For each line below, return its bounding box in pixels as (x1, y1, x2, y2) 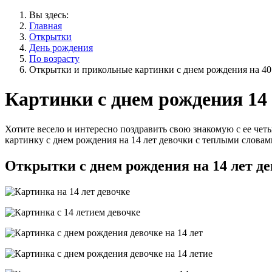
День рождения (29, 42, 93, 53)
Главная (29, 21, 62, 31)
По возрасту (29, 53, 80, 64)
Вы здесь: (29, 10, 73, 20)
